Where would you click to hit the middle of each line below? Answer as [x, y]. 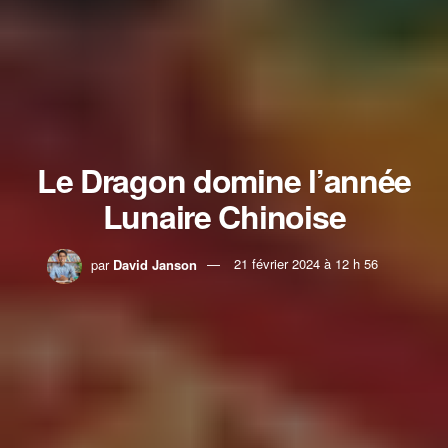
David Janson [155, 264]
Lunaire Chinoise [224, 215]
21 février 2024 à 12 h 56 [306, 264]
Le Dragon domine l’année [224, 179]
